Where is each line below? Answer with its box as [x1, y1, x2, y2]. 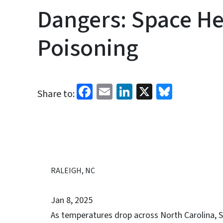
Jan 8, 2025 [51, 194, 93, 207]
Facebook [93, 79, 156, 102]
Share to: [37, 87, 75, 101]
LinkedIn [132, 79, 191, 102]
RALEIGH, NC [51, 165, 95, 176]
